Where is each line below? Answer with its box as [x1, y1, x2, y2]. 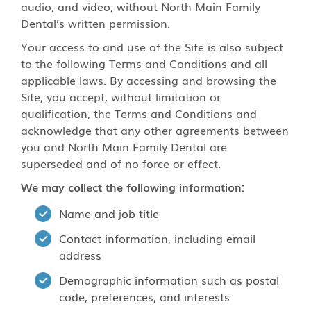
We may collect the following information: [21, 178, 245, 195]
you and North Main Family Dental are [21, 138, 227, 155]
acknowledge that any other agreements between [21, 121, 289, 138]
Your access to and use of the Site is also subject [21, 38, 283, 55]
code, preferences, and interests [59, 288, 230, 305]
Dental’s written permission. [21, 15, 170, 31]
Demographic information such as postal [59, 271, 279, 288]
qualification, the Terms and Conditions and [21, 105, 257, 121]
